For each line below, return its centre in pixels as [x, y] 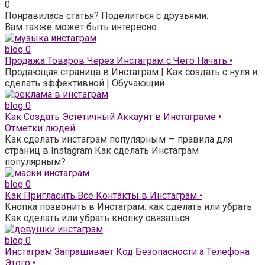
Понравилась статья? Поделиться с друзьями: [106, 15]
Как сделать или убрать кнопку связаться [97, 218]
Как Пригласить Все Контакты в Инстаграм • [104, 195]
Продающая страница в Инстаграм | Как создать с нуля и [131, 72]
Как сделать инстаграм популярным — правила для [119, 139]
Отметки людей [40, 128]
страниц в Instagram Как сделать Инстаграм [102, 150]
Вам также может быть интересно [81, 27]
